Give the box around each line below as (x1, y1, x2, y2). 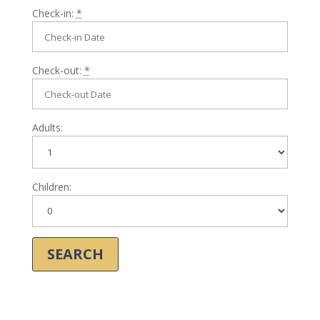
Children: (31, 179, 71, 194)
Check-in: (31, 6, 76, 20)
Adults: (31, 121, 63, 135)
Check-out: (31, 64, 84, 78)
